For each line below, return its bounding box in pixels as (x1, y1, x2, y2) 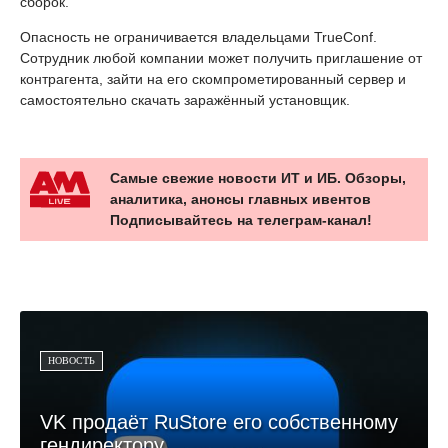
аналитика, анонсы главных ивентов (110, 190, 371, 207)
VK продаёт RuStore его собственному (40, 410, 398, 433)
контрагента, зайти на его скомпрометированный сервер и (20, 70, 406, 87)
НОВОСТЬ (48, 354, 95, 366)
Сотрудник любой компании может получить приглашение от (20, 49, 422, 66)
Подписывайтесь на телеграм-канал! (110, 211, 372, 228)
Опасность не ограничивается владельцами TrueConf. (20, 28, 377, 45)
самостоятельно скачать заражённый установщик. (20, 91, 350, 108)
